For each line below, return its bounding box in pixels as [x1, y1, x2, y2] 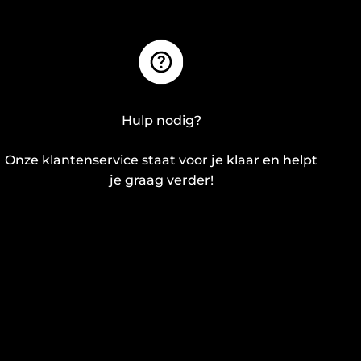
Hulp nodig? [121, 113, 201, 129]
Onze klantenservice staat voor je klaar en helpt [5, 152, 317, 168]
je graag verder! [109, 172, 214, 189]
